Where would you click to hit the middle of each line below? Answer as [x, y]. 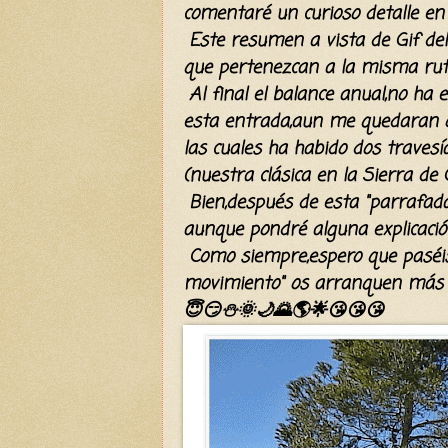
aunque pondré [247, 229]
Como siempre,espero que [292, 256]
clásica [284, 175]
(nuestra [221, 175]
